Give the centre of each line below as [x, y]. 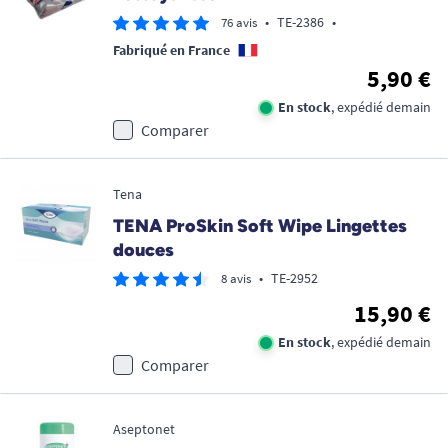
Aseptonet [144, 429]
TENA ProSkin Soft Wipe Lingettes [260, 226]
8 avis [236, 278]
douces [143, 250]
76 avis [239, 22]
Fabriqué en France [171, 50]
